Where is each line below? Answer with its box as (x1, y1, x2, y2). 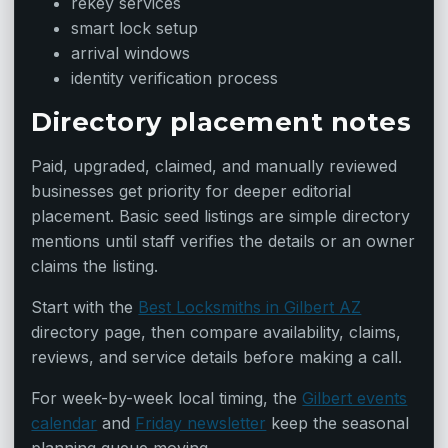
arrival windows (71, 43, 191, 64)
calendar (31, 413, 98, 434)
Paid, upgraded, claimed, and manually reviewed (31, 156, 398, 177)
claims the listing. (31, 256, 159, 277)
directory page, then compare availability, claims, (31, 322, 402, 343)
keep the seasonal (266, 413, 410, 434)
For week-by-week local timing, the (31, 388, 303, 409)
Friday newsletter (135, 413, 267, 434)
